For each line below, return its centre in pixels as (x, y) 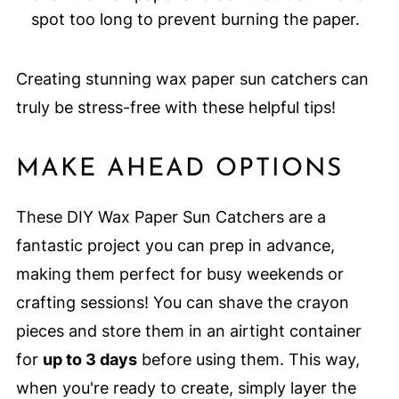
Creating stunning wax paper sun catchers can (192, 79)
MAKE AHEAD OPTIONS (179, 170)
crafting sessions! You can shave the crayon (182, 303)
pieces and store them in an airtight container (188, 331)
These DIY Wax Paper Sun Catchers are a (171, 217)
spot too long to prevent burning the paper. (195, 20)
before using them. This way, (248, 360)
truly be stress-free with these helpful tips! (175, 108)
